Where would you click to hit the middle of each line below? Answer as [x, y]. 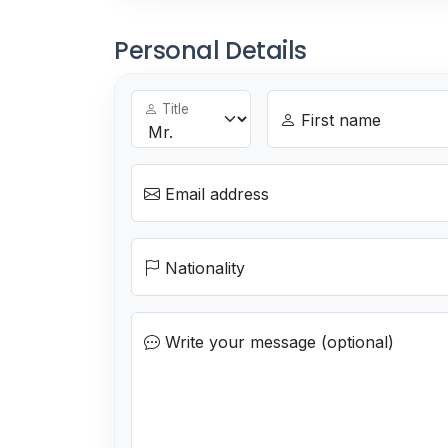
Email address [214, 193]
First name [338, 119]
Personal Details [211, 50]
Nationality [202, 267]
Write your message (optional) [277, 341]
